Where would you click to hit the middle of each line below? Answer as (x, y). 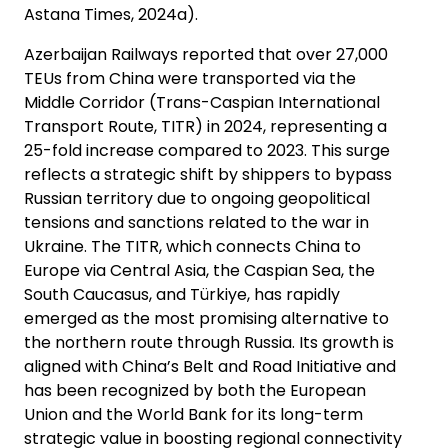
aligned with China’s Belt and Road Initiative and (210, 366)
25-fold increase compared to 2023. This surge (207, 150)
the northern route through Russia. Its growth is (209, 342)
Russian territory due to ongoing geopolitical (197, 198)
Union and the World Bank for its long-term (193, 414)
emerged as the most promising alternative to (206, 318)
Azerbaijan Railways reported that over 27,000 (206, 54)
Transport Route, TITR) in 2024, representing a (205, 126)
